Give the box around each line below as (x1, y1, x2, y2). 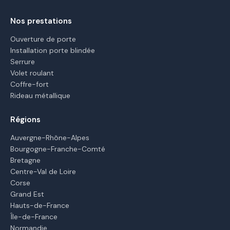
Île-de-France (10, 212, 57, 221)
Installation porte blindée (10, 46, 95, 55)
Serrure (10, 57, 35, 66)
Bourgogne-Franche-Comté (10, 144, 105, 154)
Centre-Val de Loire (10, 167, 76, 176)
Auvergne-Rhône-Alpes (10, 133, 89, 142)
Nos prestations (10, 16, 72, 26)
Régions (10, 114, 41, 125)
